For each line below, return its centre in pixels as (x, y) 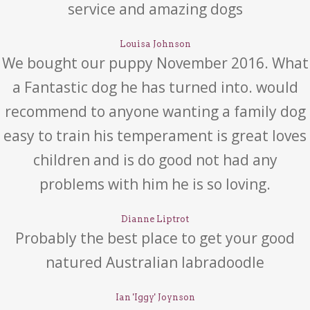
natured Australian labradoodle (155, 262)
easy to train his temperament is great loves (155, 136)
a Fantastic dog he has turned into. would (155, 87)
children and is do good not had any (155, 160)
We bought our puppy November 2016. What (155, 63)
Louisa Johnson (155, 44)
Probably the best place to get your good (155, 238)
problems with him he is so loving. (155, 184)
